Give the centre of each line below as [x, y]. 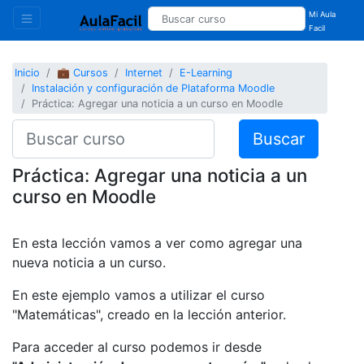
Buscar [278, 139]
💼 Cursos [83, 73]
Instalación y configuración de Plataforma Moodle [154, 89]
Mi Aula [323, 14]
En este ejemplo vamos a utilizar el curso [139, 295]
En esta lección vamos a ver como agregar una [157, 243]
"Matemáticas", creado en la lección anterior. [149, 314]
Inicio [28, 73]
